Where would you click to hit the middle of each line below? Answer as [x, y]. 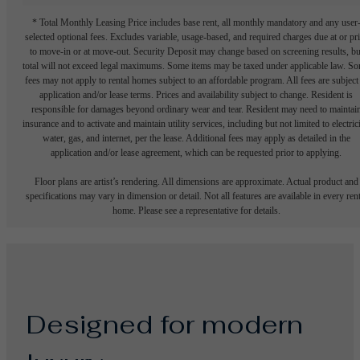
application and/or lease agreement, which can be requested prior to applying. [196, 153]
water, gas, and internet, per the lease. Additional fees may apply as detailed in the [196, 139]
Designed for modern [165, 325]
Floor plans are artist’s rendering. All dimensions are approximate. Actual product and [196, 182]
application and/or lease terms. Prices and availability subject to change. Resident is [196, 95]
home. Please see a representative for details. [196, 211]
